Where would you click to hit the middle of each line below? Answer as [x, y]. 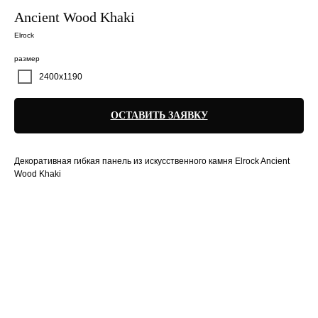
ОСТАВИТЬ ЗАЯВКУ [159, 115]
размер [27, 59]
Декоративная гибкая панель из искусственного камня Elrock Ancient [152, 161]
